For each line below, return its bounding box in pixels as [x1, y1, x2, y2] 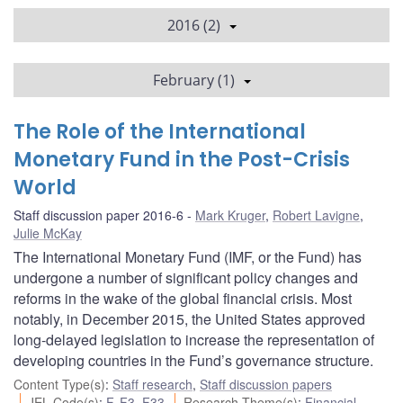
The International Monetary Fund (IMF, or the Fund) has [13, 246, 362, 267]
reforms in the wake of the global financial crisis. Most [13, 287, 352, 309]
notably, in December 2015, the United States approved [13, 308, 365, 329]
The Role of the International [13, 117, 306, 146]
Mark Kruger [195, 205, 265, 224]
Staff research [112, 374, 193, 393]
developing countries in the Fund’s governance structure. [13, 349, 373, 371]
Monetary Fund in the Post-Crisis [13, 145, 350, 174]
